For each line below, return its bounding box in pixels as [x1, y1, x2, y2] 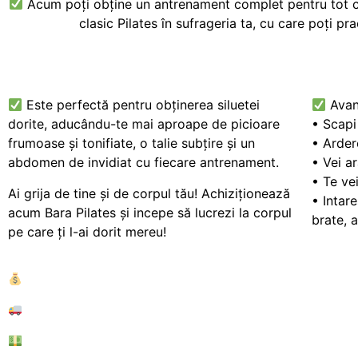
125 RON [164, 270, 217, 287]
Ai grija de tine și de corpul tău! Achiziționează [8, 185, 290, 201]
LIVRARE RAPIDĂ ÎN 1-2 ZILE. [22, 301, 201, 318]
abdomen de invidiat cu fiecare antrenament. [8, 154, 279, 171]
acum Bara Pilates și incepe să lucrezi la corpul [8, 204, 292, 221]
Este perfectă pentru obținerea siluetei [22, 97, 261, 113]
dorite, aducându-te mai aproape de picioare [8, 116, 280, 133]
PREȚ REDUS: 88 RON [22, 270, 165, 287]
